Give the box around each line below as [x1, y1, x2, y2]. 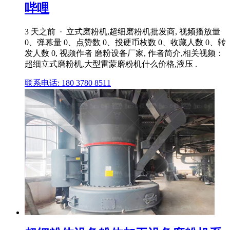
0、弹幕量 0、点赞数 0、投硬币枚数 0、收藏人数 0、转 [25, 38, 226, 47]
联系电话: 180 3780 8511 [25, 79, 111, 88]
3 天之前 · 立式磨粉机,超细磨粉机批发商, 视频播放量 [25, 27, 220, 36]
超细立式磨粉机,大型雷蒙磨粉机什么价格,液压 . [25, 60, 197, 69]
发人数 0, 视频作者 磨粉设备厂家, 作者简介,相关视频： [25, 49, 224, 58]
